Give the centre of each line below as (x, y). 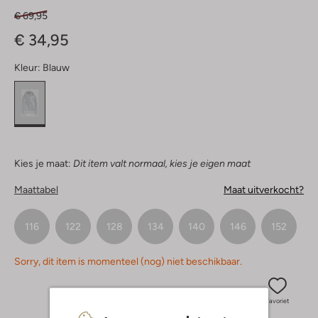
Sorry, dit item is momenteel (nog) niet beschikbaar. (128, 262)
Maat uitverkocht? (264, 190)
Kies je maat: (43, 164)
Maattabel (36, 190)
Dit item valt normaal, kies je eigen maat (162, 164)
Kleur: (27, 68)
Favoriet (277, 301)
